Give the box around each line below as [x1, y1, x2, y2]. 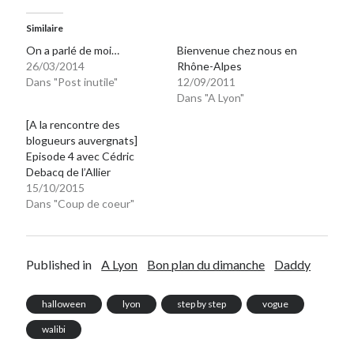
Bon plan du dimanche [147, 257, 265, 273]
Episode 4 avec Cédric [26, 149, 135, 164]
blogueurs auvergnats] [26, 134, 138, 148]
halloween [42, 298, 87, 311]
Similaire [26, 22, 64, 35]
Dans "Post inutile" [26, 75, 119, 89]
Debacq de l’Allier [26, 165, 111, 179]
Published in [26, 257, 92, 273]
